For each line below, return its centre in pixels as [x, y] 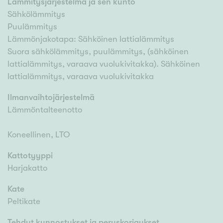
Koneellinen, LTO [39, 135]
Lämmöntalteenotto [45, 110]
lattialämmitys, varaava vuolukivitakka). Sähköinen [104, 64]
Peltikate [24, 202]
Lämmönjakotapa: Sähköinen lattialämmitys [91, 39]
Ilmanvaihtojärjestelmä [51, 98]
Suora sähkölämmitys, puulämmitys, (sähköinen [98, 52]
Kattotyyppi [30, 156]
